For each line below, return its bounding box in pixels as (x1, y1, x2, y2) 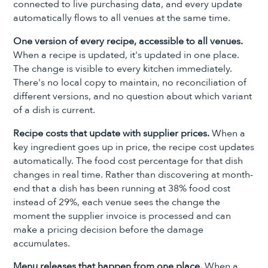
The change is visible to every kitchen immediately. (13, 62, 233, 75)
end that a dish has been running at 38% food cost (13, 181, 231, 195)
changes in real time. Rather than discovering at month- (13, 167, 254, 181)
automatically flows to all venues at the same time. (13, 11, 231, 25)
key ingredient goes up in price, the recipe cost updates (13, 140, 255, 154)
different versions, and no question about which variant (13, 89, 252, 103)
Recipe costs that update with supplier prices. (13, 126, 210, 140)
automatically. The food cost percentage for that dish (13, 154, 243, 167)
